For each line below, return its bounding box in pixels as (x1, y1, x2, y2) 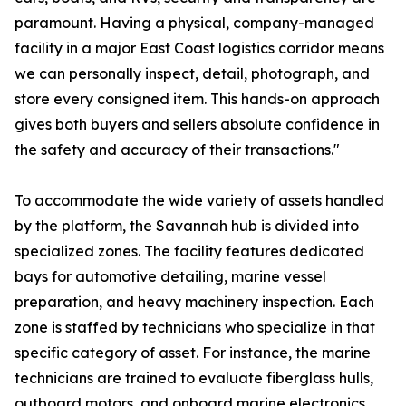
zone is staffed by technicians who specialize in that (14, 318, 375, 337)
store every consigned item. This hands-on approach (14, 90, 380, 109)
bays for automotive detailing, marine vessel (14, 267, 326, 286)
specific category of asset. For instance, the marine (14, 343, 371, 362)
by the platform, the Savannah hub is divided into (14, 217, 359, 236)
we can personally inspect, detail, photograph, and (14, 64, 370, 83)
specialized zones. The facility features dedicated (14, 242, 364, 261)
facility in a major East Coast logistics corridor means (14, 39, 384, 58)
